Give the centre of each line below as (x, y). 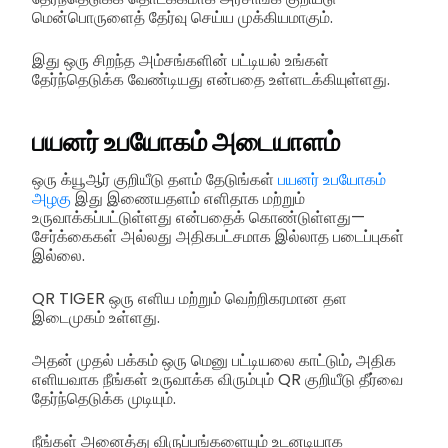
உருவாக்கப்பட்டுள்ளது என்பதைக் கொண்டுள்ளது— (198, 218)
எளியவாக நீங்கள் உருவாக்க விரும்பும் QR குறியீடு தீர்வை (217, 380)
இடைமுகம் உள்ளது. (96, 318)
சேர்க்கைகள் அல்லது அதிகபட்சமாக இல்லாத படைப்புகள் (218, 237)
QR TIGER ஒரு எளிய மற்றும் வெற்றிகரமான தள (189, 299)
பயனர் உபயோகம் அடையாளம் (186, 142)
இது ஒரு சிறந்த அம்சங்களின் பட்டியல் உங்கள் (180, 60)
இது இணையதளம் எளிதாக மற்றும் (188, 199)
